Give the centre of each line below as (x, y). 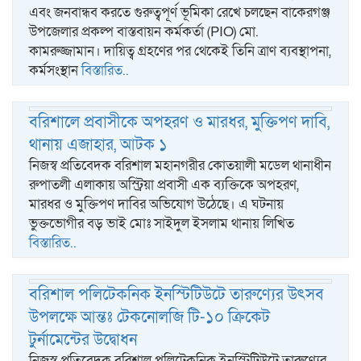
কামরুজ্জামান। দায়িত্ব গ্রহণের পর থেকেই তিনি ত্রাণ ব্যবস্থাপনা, (180, 51)
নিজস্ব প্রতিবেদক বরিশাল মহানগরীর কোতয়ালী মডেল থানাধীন (180, 165)
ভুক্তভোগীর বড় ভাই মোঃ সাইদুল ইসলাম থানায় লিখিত (162, 223)
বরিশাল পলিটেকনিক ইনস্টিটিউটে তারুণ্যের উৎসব (176, 295)
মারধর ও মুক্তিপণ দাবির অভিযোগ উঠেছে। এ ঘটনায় (156, 204)
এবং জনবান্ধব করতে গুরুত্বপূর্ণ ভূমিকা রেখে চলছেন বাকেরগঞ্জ (180, 12)
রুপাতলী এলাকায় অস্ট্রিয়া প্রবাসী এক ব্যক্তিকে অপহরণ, (164, 185)
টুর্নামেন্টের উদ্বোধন (83, 340)
